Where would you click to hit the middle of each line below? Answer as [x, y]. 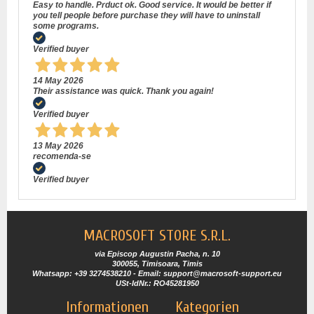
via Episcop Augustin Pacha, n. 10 [157, 254]
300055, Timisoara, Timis [157, 264]
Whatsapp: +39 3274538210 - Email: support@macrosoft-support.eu [157, 274]
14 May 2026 [58, 81]
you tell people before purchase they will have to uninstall [146, 16]
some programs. [66, 26]
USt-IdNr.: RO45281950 [157, 284]
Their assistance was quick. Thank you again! [123, 91]
